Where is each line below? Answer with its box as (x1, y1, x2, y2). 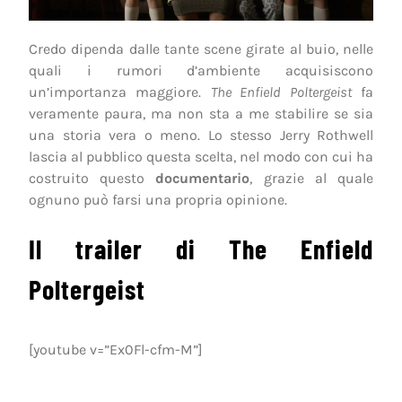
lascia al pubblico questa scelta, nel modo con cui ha (29, 147, 373, 165)
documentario (155, 169, 250, 187)
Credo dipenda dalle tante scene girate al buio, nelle (29, 39, 373, 57)
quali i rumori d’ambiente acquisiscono (29, 61, 373, 79)
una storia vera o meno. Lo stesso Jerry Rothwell (29, 126, 373, 144)
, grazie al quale (249, 169, 374, 187)
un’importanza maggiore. (29, 83, 211, 100)
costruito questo (29, 169, 156, 187)
